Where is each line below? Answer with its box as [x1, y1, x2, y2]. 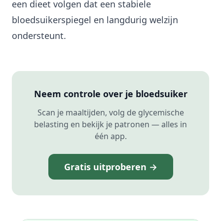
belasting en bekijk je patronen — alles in [34, 119, 187, 130]
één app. [94, 131, 127, 142]
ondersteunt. [12, 30, 66, 42]
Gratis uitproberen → [64, 161, 157, 173]
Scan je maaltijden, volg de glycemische [37, 107, 184, 118]
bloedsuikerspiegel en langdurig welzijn [12, 14, 178, 26]
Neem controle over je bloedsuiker [34, 88, 187, 100]
